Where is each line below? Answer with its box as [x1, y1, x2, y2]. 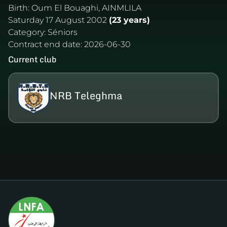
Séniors [48, 27, 78, 37]
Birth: [8, 3, 29, 13]
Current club [8, 52, 56, 66]
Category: [8, 27, 46, 37]
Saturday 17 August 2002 [8, 15, 107, 25]
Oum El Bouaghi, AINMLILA [31, 3, 141, 13]
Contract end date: [8, 39, 82, 49]
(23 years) [109, 15, 150, 25]
